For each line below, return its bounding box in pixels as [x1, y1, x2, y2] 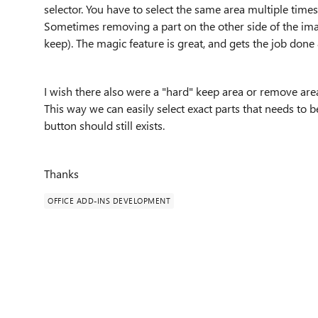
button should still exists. [44, 118, 165, 133]
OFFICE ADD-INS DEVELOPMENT [48, 195, 170, 206]
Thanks [44, 166, 82, 181]
